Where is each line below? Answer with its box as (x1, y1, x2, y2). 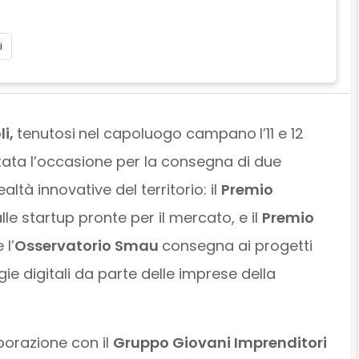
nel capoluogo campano (78, 123, 256, 143)
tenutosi (16, 123, 75, 143)
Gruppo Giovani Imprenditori (112, 332, 327, 353)
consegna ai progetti (161, 235, 313, 256)
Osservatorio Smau (14, 235, 162, 256)
